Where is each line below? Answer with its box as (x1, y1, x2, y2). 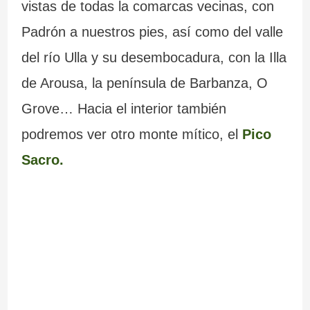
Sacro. (21, 152, 64, 168)
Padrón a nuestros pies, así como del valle (21, 24, 283, 40)
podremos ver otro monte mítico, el (21, 127, 242, 143)
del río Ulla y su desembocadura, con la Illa (21, 50, 286, 66)
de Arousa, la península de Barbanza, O (21, 75, 268, 91)
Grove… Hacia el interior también (21, 101, 226, 117)
